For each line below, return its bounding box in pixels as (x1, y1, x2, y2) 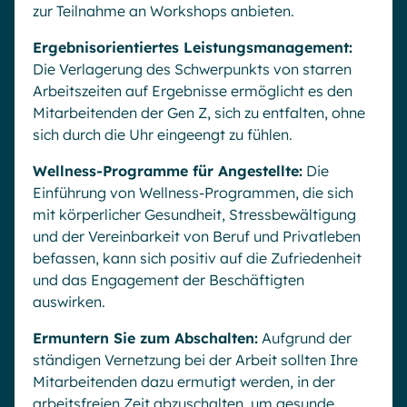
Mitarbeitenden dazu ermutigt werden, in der (33, 372, 335, 391)
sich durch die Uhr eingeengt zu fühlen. (33, 124, 293, 144)
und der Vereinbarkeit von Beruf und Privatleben (33, 226, 361, 245)
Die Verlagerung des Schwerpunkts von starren (33, 59, 352, 78)
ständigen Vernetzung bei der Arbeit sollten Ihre (33, 350, 358, 369)
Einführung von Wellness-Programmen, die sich (33, 183, 353, 202)
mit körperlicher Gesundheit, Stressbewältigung (33, 204, 356, 223)
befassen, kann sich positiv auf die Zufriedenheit (33, 248, 362, 267)
